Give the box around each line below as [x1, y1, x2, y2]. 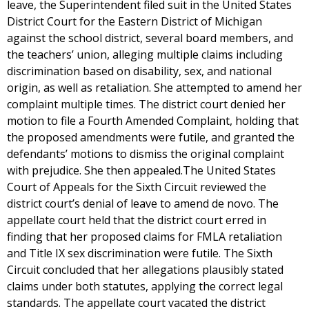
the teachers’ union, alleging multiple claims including [7, 47, 283, 62]
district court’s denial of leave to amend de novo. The [7, 196, 279, 211]
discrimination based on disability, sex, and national [7, 63, 272, 79]
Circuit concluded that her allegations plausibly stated [7, 262, 283, 277]
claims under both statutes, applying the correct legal [7, 279, 283, 294]
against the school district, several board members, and [7, 30, 293, 46]
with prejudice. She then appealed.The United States [7, 163, 276, 178]
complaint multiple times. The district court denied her [7, 97, 286, 112]
